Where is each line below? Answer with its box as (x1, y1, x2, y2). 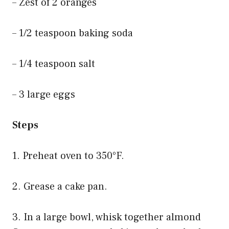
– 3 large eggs (12, 88, 75, 102)
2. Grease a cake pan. (12, 180, 107, 194)
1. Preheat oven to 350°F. (12, 149, 124, 163)
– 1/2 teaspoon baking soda (12, 27, 133, 40)
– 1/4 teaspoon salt (12, 57, 95, 71)
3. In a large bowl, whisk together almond (12, 211, 201, 224)
